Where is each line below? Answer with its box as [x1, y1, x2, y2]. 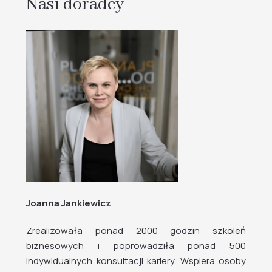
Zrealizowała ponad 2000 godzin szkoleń [26, 224, 246, 237]
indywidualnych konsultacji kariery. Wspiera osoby [26, 254, 246, 267]
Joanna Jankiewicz [26, 197, 111, 209]
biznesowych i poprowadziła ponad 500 [26, 239, 246, 252]
